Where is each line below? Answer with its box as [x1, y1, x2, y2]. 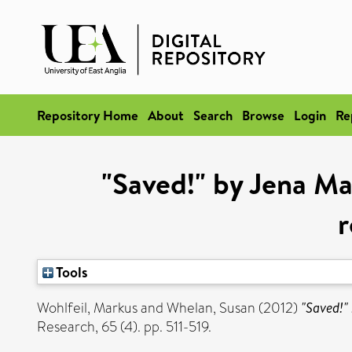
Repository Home [37, 106, 138, 124]
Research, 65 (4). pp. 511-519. [37, 317, 211, 337]
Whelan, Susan [167, 298, 255, 318]
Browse [242, 106, 284, 124]
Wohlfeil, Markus [37, 298, 137, 318]
